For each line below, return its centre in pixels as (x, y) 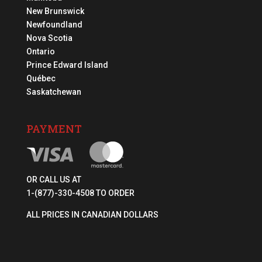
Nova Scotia (49, 38)
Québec (41, 79)
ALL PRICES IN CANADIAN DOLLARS (92, 214)
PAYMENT (54, 128)
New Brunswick (55, 11)
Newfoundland (54, 25)
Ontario (40, 52)
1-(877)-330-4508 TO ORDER (80, 193)
